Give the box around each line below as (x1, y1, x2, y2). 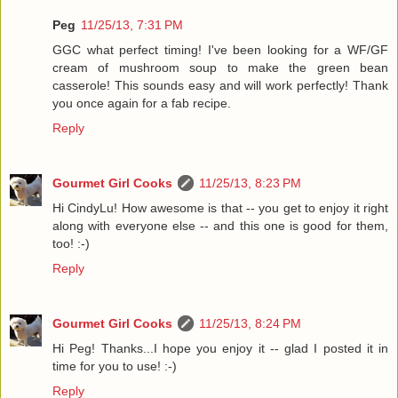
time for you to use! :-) (52, 359, 177, 374)
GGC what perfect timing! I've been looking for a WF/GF (52, 43, 388, 58)
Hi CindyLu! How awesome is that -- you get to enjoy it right (52, 201, 388, 216)
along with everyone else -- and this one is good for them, (52, 219, 388, 234)
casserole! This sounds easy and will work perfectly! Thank (52, 78, 388, 93)
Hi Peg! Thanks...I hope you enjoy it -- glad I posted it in (52, 341, 388, 356)
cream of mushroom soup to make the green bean (52, 60, 388, 76)
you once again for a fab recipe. (52, 96, 231, 111)
